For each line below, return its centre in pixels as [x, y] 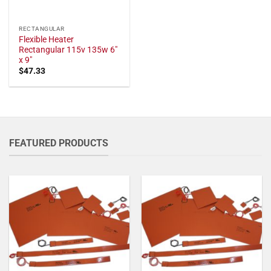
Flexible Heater [47, 39]
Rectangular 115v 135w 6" [68, 49]
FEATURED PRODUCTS [59, 143]
